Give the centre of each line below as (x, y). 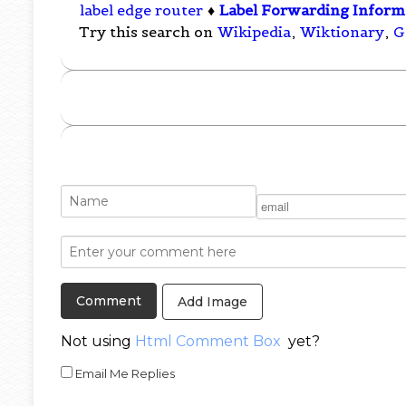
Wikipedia (255, 32)
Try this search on (148, 32)
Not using (98, 341)
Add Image (213, 301)
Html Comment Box (208, 341)
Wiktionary (343, 32)
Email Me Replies (124, 373)
